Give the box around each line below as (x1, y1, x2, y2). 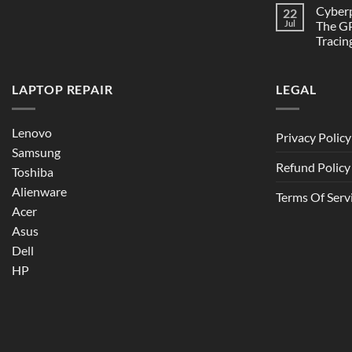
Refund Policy (276, 159, 350, 174)
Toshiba (12, 163, 53, 179)
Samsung (12, 144, 60, 159)
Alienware (12, 183, 67, 199)
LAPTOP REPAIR (12, 82, 113, 97)
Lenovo (12, 124, 52, 140)
